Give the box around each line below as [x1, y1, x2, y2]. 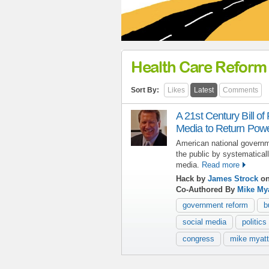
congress [183, 234, 214, 243]
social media [183, 217, 226, 226]
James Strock [208, 174, 258, 183]
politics [242, 217, 267, 226]
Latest [194, 85, 214, 94]
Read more [202, 160, 240, 169]
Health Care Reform [131, 57, 267, 76]
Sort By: [131, 85, 159, 94]
